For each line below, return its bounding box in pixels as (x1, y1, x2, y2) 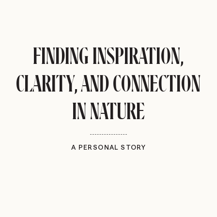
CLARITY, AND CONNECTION (16, 72, 201, 97)
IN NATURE (72, 100, 145, 124)
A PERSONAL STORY (71, 143, 146, 151)
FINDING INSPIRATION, (32, 45, 184, 69)
